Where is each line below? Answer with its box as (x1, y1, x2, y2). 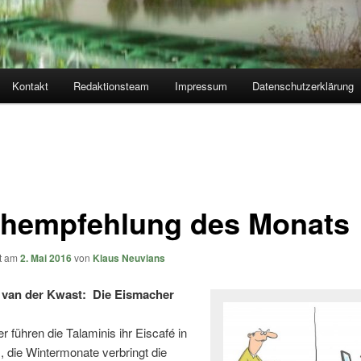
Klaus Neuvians (92, 250, 165, 265)
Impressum (174, 78, 227, 94)
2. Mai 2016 (19, 250, 72, 265)
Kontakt (11, 78, 48, 94)
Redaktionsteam (73, 78, 150, 94)
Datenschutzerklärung (252, 78, 355, 94)
